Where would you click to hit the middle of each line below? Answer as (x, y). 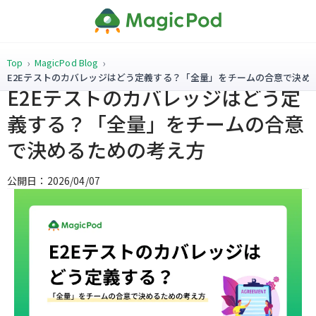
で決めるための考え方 (107, 150)
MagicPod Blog (66, 62)
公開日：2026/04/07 (54, 181)
